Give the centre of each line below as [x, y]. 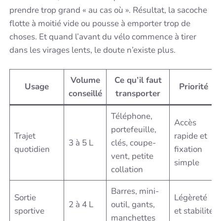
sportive [29, 211]
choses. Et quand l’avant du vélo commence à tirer [103, 37]
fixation [188, 149]
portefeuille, [133, 130]
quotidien [32, 149]
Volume [85, 80]
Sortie [25, 198]
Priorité [194, 87]
